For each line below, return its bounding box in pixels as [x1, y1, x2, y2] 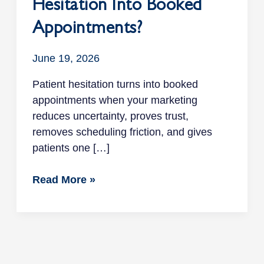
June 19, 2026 [32, 52, 100, 64]
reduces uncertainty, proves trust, [32, 110, 189, 122]
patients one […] [32, 141, 110, 154]
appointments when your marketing [32, 94, 197, 106]
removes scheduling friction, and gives [32, 126, 212, 138]
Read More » [32, 173, 95, 186]
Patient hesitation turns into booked [32, 78, 198, 90]
